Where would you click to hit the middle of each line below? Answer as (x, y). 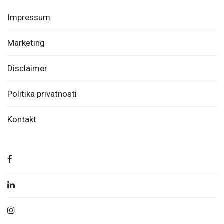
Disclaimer (27, 69)
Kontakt (22, 120)
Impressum (29, 18)
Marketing (26, 43)
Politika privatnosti (42, 94)
